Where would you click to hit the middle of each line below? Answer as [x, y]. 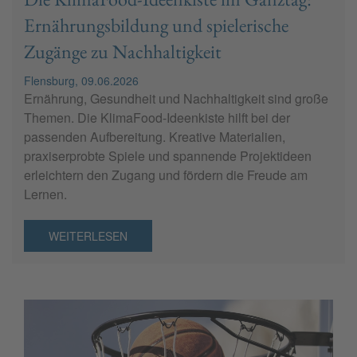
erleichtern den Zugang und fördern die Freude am [166, 175]
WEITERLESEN [88, 235]
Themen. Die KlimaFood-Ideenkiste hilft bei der [157, 117]
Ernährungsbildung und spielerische [156, 25]
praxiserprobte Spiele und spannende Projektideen [168, 155]
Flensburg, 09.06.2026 [81, 80]
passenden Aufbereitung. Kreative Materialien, [155, 136]
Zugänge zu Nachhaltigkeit [123, 51]
